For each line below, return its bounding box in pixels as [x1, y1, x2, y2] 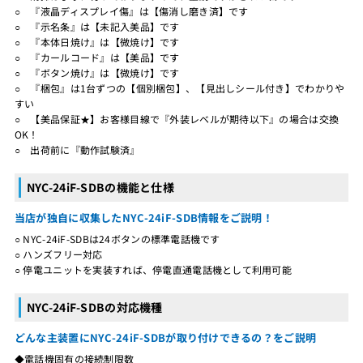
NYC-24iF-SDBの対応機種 [26, 298, 163, 315]
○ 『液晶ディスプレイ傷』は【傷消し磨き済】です [14, 3, 249, 18]
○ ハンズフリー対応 [14, 246, 103, 261]
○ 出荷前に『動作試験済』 [14, 142, 140, 156]
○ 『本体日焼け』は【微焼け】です [14, 34, 180, 49]
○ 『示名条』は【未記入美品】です [14, 19, 180, 33]
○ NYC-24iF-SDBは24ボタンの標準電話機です [14, 231, 231, 246]
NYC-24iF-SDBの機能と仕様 [26, 178, 174, 195]
